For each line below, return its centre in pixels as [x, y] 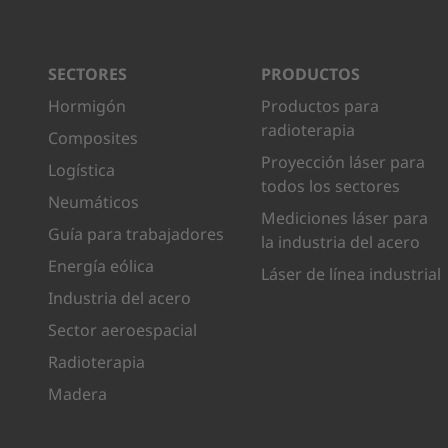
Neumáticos [93, 202]
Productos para [320, 106]
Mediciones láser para [345, 218]
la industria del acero [341, 242]
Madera [77, 394]
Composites [93, 138]
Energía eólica [101, 266]
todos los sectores [331, 186]
